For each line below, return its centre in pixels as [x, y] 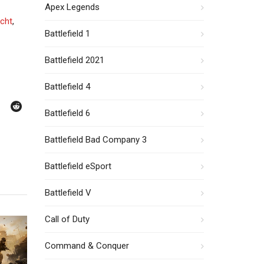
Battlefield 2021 [75, 60]
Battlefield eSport [78, 166]
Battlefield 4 [67, 87]
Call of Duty [67, 219]
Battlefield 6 [67, 113]
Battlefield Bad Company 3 [96, 140]
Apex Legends [72, 7]
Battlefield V [68, 193]
